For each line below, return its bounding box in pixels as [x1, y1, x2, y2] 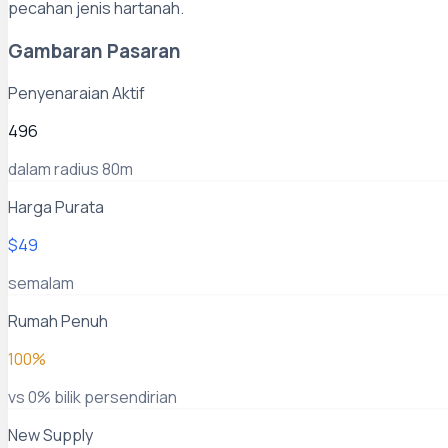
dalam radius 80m [8, 158, 133, 181]
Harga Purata [8, 196, 104, 219]
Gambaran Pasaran [8, 37, 181, 64]
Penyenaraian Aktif [8, 82, 145, 105]
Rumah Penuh [8, 310, 108, 333]
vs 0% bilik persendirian [8, 386, 177, 409]
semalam [8, 272, 74, 295]
